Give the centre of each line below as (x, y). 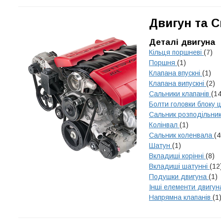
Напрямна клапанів (181, 197)
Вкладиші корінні (177, 156)
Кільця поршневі (176, 52)
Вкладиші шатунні (179, 166)
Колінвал (164, 125)
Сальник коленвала (182, 135)
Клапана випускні (178, 83)
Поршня (163, 63)
